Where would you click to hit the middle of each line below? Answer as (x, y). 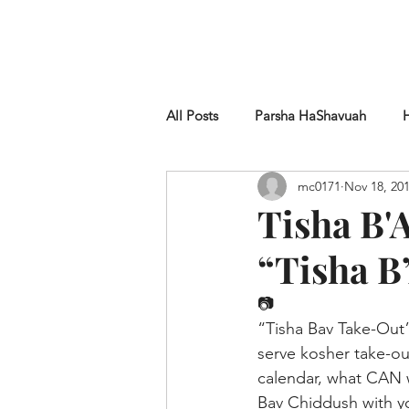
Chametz (230, 189)
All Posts (192, 115)
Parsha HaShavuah (310, 115)
